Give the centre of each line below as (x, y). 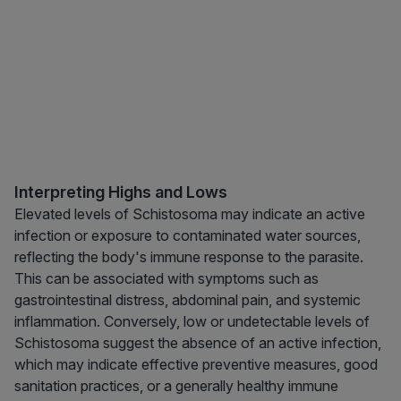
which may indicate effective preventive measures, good (196, 365)
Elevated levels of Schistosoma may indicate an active (190, 214)
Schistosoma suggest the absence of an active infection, (198, 343)
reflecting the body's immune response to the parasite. (189, 257)
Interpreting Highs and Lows (121, 192)
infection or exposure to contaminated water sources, (188, 236)
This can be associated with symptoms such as (166, 279)
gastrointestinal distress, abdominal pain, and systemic (188, 300)
